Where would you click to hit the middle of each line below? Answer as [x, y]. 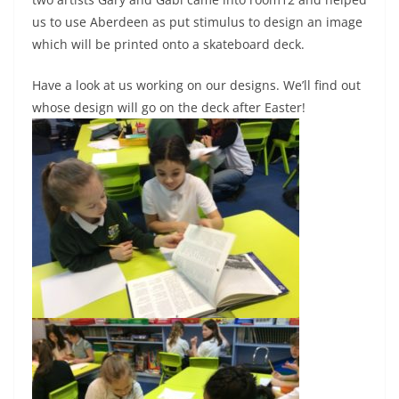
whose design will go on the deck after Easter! [172, 107]
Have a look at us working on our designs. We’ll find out [196, 85]
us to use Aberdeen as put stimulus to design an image [197, 21]
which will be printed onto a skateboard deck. [168, 44]
